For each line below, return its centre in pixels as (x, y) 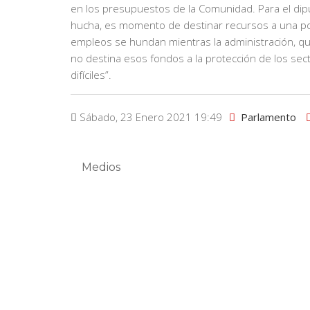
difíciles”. (91, 75)
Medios (101, 167)
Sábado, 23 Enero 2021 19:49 (149, 117)
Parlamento (268, 117)
